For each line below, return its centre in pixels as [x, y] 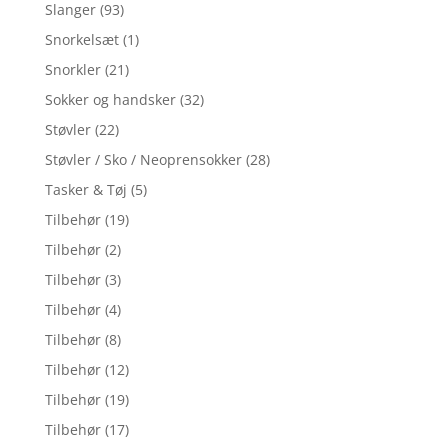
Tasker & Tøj [85, 190]
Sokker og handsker [110, 100]
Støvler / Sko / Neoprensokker [143, 160]
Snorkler [72, 70]
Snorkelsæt [81, 40]
